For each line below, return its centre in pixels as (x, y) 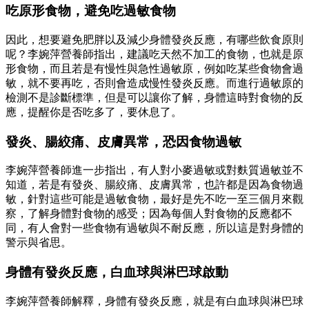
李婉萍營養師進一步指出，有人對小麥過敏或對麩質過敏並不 (154, 170)
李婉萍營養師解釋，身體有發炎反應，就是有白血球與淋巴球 (154, 301)
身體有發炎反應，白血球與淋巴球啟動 (117, 272)
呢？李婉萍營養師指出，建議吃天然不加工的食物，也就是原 (154, 54)
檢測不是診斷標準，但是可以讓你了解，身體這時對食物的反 (154, 97)
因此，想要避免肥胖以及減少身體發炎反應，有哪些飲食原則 (154, 39)
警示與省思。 (39, 243)
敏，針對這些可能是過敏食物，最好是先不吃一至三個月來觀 (154, 199)
